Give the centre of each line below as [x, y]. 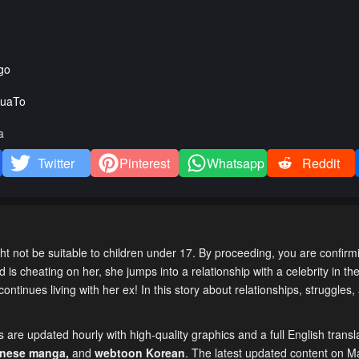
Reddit [321, 163]
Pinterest [144, 163]
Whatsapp [235, 163]
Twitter [56, 163]
